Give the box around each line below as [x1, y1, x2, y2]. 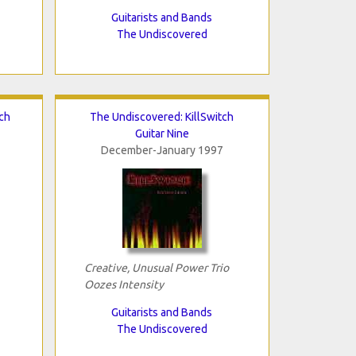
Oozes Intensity [83, 277, 164, 291]
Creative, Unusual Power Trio [83, 261, 229, 274]
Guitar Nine [134, 126, 189, 140]
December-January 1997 [100, 143, 223, 157]
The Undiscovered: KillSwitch [90, 110, 234, 123]
